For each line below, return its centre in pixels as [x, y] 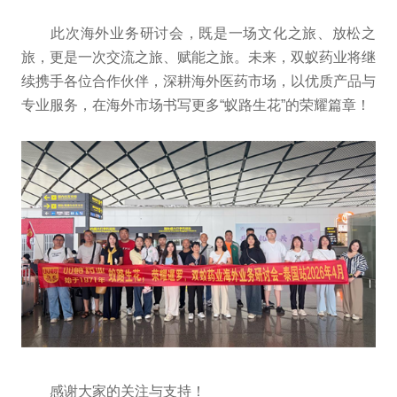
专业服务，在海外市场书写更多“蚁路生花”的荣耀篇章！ [195, 105]
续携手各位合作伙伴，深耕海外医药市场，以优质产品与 [198, 82]
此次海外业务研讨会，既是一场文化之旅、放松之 [198, 34]
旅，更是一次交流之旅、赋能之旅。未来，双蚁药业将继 [198, 58]
